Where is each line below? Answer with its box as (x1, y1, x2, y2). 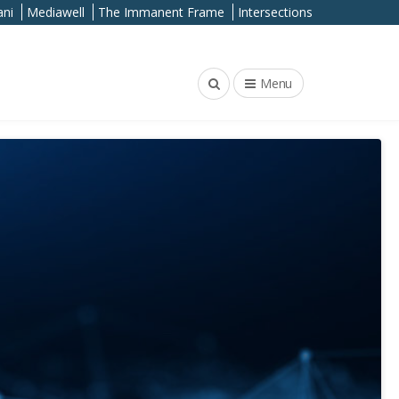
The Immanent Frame (98, 4, 224, 20)
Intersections (238, 4, 313, 20)
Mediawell (27, 4, 85, 20)
